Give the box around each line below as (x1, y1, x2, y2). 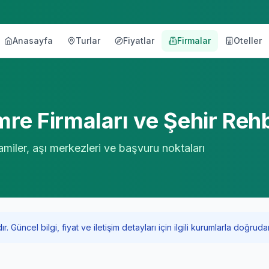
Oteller (234, 35, 262, 46)
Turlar (76, 35, 100, 46)
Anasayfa (13, 35, 53, 46)
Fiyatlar (123, 35, 154, 46)
